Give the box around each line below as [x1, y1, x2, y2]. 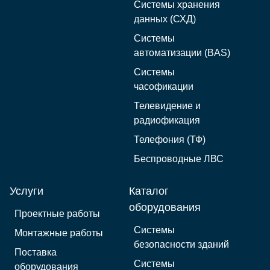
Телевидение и [134, 101, 201, 111]
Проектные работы [14, 209, 100, 219]
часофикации [134, 81, 193, 92]
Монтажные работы [14, 228, 103, 239]
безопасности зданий [134, 239, 229, 250]
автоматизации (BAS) [134, 48, 230, 58]
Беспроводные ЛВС [134, 154, 224, 165]
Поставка [14, 247, 57, 258]
